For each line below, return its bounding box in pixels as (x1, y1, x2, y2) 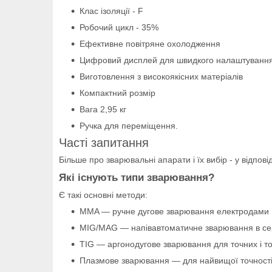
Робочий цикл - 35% (80, 22, 158, 32)
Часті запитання (59, 135, 149, 149)
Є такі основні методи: (59, 189, 148, 200)
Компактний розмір (80, 87, 155, 98)
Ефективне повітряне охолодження (80, 38, 220, 49)
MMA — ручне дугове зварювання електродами (80, 206, 269, 216)
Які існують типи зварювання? (59, 171, 214, 183)
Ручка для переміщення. (80, 120, 178, 131)
